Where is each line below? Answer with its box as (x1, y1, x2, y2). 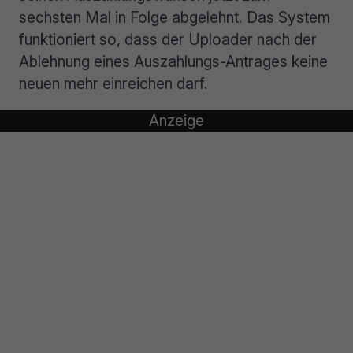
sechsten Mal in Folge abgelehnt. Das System (19, 8, 330, 27)
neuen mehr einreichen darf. (19, 74, 208, 93)
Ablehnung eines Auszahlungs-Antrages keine (19, 52, 328, 71)
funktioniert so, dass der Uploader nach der (19, 30, 317, 49)
